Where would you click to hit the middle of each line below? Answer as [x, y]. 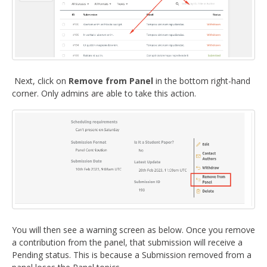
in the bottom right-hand [202, 80]
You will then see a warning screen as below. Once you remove [133, 229]
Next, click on [40, 80]
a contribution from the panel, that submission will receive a [127, 242]
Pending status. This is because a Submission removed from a [132, 254]
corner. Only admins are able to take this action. [104, 93]
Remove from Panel [111, 80]
